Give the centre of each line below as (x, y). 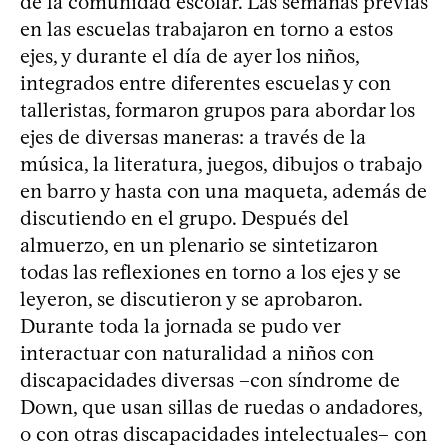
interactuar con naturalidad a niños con (197, 352)
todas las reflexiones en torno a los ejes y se (210, 271)
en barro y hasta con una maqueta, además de (223, 190)
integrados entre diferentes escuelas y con (205, 82)
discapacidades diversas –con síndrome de (210, 379)
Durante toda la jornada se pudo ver (180, 325)
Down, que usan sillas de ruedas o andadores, (221, 406)
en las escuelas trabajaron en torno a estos (206, 28)
